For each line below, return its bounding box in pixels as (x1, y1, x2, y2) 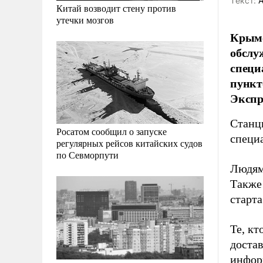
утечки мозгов (56, 14, 114, 26)
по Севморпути (56, 149, 119, 161)
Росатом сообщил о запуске (56, 125, 167, 138)
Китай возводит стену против (56, 2, 176, 15)
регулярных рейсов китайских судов (56, 137, 203, 150)
